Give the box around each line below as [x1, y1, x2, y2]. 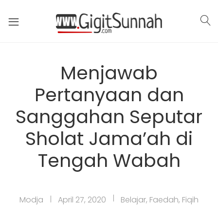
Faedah [149, 194, 179, 205]
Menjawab [60, 60, 158, 86]
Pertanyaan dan [34, 82, 184, 108]
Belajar [121, 194, 146, 205]
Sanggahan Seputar [16, 104, 202, 129]
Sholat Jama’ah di [25, 126, 193, 151]
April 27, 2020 [58, 194, 106, 205]
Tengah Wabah [37, 147, 181, 173]
